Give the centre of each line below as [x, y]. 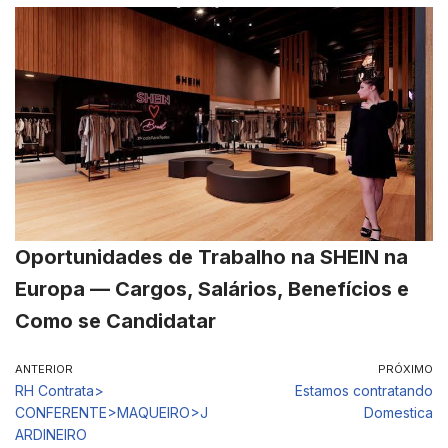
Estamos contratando [364, 391]
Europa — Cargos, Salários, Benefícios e [212, 289]
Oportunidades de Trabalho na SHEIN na [211, 257]
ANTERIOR [44, 369]
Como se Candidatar [115, 321]
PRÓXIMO [405, 369]
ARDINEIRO [51, 435]
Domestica [398, 413]
